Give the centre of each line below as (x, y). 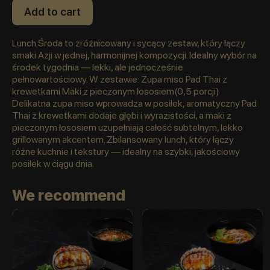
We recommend (69, 196)
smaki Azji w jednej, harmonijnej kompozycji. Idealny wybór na (134, 55)
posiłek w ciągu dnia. (53, 164)
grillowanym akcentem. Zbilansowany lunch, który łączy (123, 140)
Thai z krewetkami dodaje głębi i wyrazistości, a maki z (122, 116)
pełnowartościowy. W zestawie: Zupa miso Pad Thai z (120, 80)
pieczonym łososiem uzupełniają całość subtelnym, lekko (127, 128)
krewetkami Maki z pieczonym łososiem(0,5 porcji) (116, 92)
